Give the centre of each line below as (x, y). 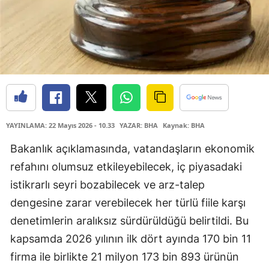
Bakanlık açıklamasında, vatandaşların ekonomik (132, 149)
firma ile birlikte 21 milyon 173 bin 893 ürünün (125, 257)
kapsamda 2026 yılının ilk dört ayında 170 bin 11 (131, 239)
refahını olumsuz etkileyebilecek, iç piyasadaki (126, 167)
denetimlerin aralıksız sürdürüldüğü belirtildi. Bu (129, 221)
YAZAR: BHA (139, 125)
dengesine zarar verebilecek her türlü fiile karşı (128, 203)
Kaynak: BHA (184, 125)
